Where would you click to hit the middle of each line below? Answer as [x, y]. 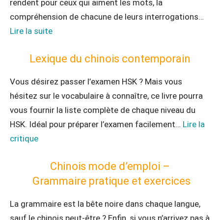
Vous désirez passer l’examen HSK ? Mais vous [96, 82]
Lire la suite [31, 31]
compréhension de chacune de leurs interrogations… [107, 17]
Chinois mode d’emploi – [110, 166]
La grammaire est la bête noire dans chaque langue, [105, 204]
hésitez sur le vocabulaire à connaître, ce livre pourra [106, 96]
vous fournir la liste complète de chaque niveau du [103, 110]
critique [24, 138]
